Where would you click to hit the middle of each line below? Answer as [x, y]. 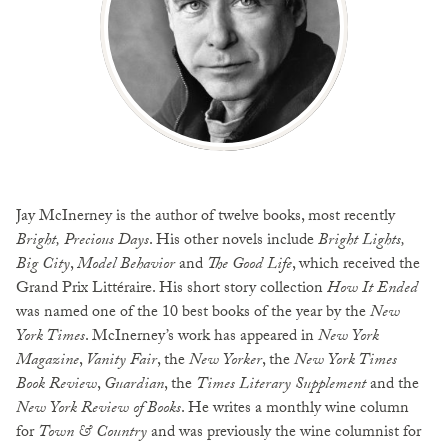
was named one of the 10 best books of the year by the [193, 313]
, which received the [356, 265]
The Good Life [249, 265]
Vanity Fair [121, 361]
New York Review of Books [98, 409]
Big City [43, 265]
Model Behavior [126, 265]
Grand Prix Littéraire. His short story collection [171, 289]
